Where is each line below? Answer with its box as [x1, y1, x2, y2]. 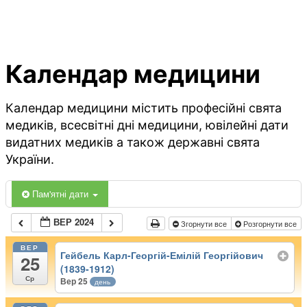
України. [5, 152, 54, 167]
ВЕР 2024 [53, 215, 95, 229]
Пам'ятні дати [32, 187, 91, 201]
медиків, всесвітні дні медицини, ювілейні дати [5, 118, 288, 133]
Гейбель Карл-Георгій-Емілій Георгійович [60, 247, 264, 262]
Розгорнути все [241, 218, 299, 230]
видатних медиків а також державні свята [5, 135, 260, 150]
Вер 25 [60, 274, 90, 287]
